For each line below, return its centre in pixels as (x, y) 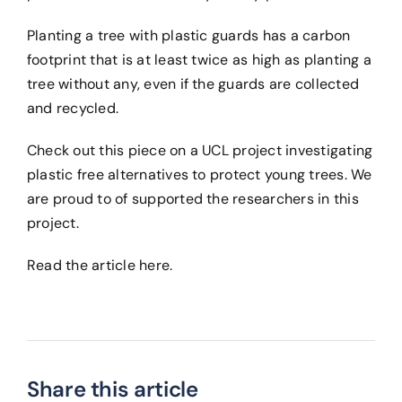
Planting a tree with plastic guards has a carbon (188, 36)
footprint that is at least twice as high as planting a (199, 60)
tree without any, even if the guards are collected (192, 84)
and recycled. (73, 109)
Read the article (83, 266)
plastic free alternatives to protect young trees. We (199, 175)
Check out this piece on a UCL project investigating (200, 151)
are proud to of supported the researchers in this (192, 199)
